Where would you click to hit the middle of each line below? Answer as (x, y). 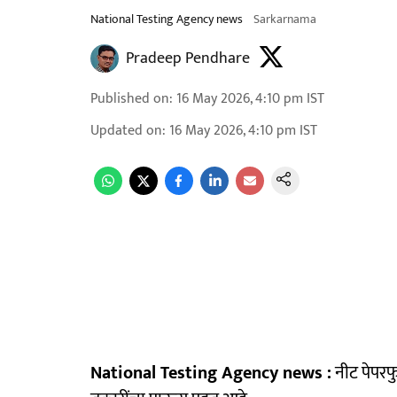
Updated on (126, 131)
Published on (130, 99)
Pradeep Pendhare (188, 58)
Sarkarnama (285, 19)
